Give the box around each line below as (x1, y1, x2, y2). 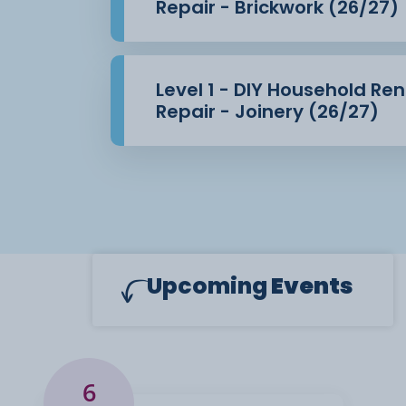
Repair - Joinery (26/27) (156, 99, 379, 124)
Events (267, 270, 353, 302)
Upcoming (147, 270, 267, 302)
